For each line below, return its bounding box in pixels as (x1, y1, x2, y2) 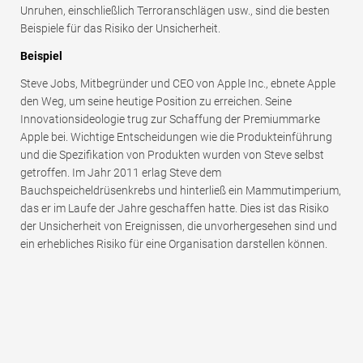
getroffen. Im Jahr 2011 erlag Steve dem (20, 166, 221, 180)
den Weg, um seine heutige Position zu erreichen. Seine (20, 95, 292, 109)
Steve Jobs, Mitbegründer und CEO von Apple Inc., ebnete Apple (20, 77, 335, 91)
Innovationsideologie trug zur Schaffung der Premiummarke (20, 113, 320, 126)
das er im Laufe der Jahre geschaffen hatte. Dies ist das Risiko (20, 202, 329, 216)
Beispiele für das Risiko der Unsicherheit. (20, 22, 220, 36)
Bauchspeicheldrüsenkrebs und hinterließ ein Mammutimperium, (20, 184, 341, 198)
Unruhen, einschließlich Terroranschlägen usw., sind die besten (20, 4, 330, 18)
